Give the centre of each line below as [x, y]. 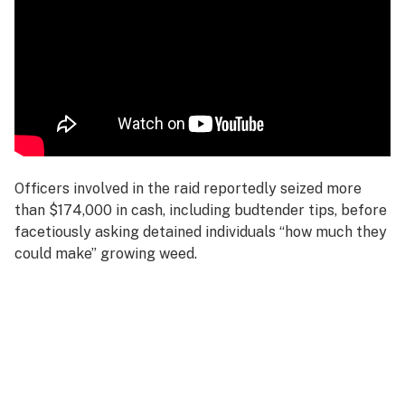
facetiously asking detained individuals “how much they [201, 232]
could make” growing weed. [106, 254]
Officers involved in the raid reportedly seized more [188, 188]
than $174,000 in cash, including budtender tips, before [201, 210]
